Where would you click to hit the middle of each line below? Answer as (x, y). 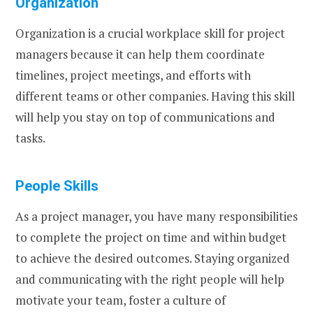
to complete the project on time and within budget (151, 237)
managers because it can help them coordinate (140, 54)
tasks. (30, 138)
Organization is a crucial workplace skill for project (150, 34)
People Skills (57, 185)
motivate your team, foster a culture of (121, 300)
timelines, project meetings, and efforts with (133, 75)
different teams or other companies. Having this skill (155, 96)
